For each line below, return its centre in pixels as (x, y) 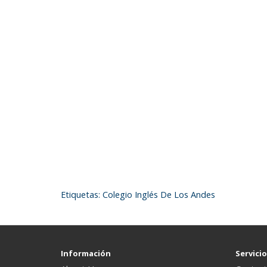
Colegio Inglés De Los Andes (159, 195)
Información (86, 253)
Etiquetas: (82, 195)
